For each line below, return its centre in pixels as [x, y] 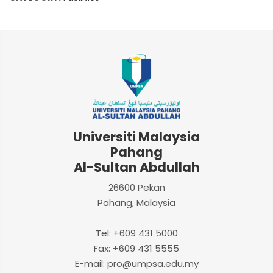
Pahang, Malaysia [136, 203]
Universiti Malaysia [136, 137]
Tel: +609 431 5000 [136, 233]
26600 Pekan [136, 188]
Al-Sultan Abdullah [136, 168]
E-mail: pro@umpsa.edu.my [136, 264]
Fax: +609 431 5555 [136, 249]
